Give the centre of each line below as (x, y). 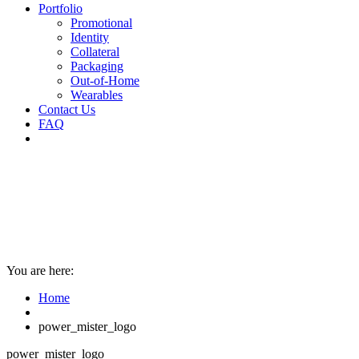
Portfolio (61, 8)
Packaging (97, 66)
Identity (90, 37)
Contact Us (67, 109)
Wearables (97, 95)
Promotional (101, 23)
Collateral (95, 52)
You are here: (40, 270)
